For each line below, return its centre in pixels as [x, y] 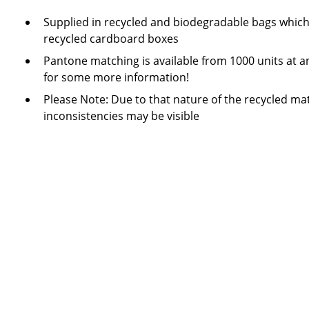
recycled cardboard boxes [111, 39]
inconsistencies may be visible [123, 116]
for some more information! [116, 77]
